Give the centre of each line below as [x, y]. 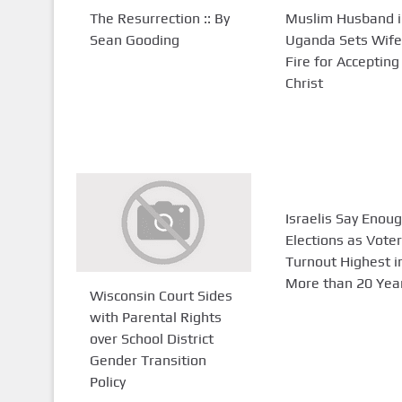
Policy [107, 381]
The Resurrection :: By [159, 18]
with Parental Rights [155, 317]
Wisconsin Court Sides [161, 295]
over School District [151, 338]
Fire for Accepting [342, 61]
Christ [304, 83]
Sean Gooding [134, 39]
